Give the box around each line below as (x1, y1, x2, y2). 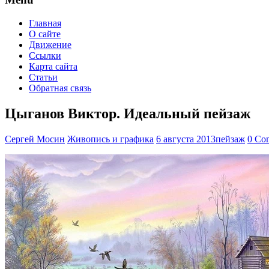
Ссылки (29, 50, 61, 61)
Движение (29, 39, 71, 50)
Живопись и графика (67, 133, 154, 144)
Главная (29, 17, 61, 28)
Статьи (29, 71, 58, 82)
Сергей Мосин (5, 133, 65, 144)
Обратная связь (29, 82, 91, 93)
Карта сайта (29, 61, 77, 71)
